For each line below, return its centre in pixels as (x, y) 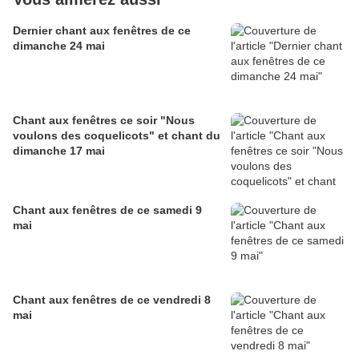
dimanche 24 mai (59, 46)
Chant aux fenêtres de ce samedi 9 (107, 210)
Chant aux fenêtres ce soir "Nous (104, 121)
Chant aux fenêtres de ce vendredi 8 (112, 300)
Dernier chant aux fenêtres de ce (102, 31)
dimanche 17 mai (59, 151)
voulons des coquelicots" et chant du (117, 136)
